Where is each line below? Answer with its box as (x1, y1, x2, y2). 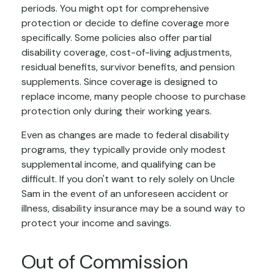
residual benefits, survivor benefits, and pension (21, 61, 235, 74)
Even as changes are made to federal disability (21, 128, 229, 142)
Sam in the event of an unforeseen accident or (21, 187, 229, 201)
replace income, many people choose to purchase (21, 90, 246, 103)
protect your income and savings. (21, 217, 171, 230)
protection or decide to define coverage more (21, 17, 229, 30)
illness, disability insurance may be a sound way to (21, 202, 245, 215)
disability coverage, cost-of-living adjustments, (21, 46, 232, 59)
